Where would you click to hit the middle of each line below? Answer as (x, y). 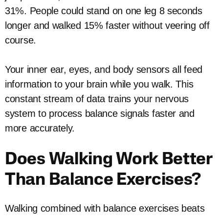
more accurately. (40, 128)
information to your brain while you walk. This (99, 84)
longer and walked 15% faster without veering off (107, 25)
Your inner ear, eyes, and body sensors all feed (104, 69)
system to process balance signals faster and (100, 113)
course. (21, 40)
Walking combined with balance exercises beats (105, 208)
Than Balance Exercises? (103, 181)
